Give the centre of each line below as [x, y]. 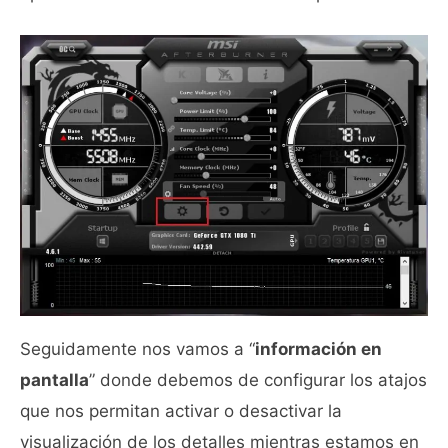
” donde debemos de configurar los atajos [258, 379]
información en [318, 348]
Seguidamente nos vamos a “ [137, 348]
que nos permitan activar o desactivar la [181, 410]
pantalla [54, 379]
